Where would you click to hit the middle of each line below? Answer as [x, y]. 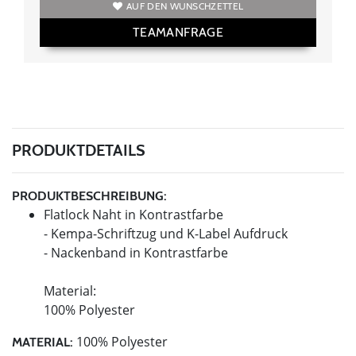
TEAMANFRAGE [178, 32]
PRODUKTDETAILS [79, 150]
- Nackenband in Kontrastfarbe [136, 252]
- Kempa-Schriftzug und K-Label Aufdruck [166, 233]
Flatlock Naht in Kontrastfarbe [133, 214]
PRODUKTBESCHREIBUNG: [89, 195]
